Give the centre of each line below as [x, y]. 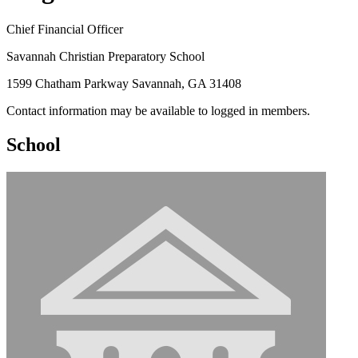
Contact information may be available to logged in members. [158, 110]
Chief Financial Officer [65, 29]
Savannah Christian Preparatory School [105, 56]
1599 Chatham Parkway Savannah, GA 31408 [124, 83]
